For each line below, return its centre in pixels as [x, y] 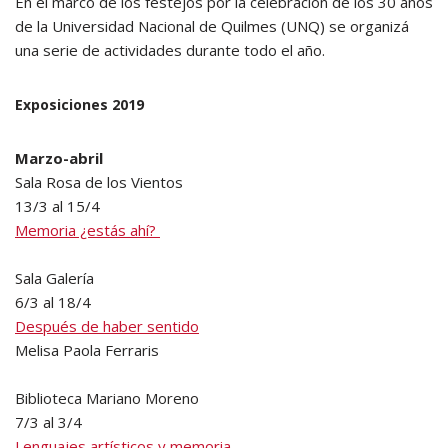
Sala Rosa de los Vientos [103, 182]
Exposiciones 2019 [79, 104]
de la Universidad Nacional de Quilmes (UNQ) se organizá [212, 26]
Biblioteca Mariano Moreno [107, 398]
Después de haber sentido [107, 326]
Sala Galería [54, 278]
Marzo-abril [59, 158]
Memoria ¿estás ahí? [87, 230]
